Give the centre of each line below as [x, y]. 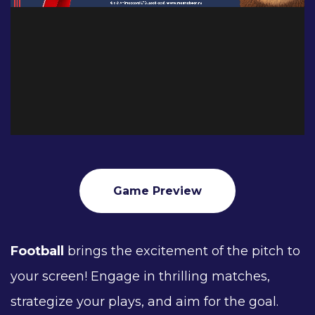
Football [37, 251]
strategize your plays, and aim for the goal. [144, 302]
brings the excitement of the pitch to [182, 251]
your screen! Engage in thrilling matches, [140, 276]
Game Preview [157, 191]
